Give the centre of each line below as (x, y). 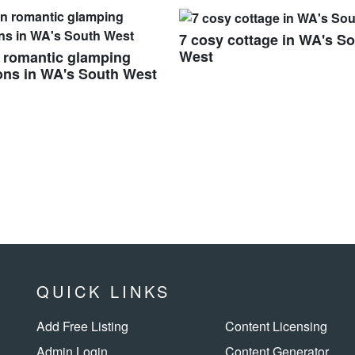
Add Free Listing (82, 326)
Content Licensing (276, 326)
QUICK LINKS (103, 292)
